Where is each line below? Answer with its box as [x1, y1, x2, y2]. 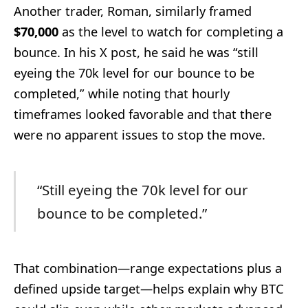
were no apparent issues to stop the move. [14, 126, 265, 144]
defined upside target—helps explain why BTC [14, 280, 284, 297]
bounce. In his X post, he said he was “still [14, 44, 258, 61]
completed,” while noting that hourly [14, 85, 230, 102]
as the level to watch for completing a [58, 23, 283, 41]
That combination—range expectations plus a [14, 259, 282, 276]
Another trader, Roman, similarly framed [14, 3, 252, 20]
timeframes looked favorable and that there [14, 106, 272, 123]
